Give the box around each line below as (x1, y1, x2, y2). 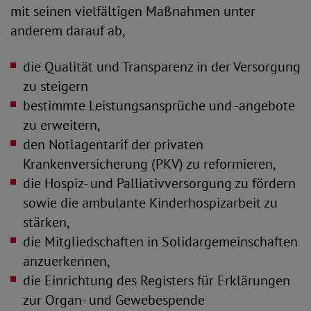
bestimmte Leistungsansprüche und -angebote (23, 96, 295, 115)
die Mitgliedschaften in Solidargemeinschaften (23, 233, 298, 251)
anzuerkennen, (23, 252, 110, 270)
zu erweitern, (23, 116, 101, 134)
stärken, (23, 213, 70, 231)
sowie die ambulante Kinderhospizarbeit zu (23, 194, 278, 212)
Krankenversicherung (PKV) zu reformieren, (23, 155, 276, 173)
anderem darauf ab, (10, 22, 126, 40)
